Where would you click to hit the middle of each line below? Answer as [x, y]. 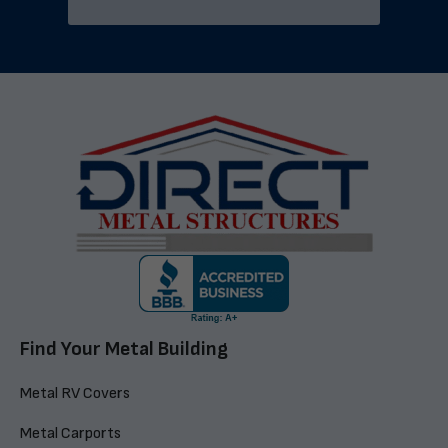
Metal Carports [70, 433]
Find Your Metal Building [124, 349]
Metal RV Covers [75, 393]
